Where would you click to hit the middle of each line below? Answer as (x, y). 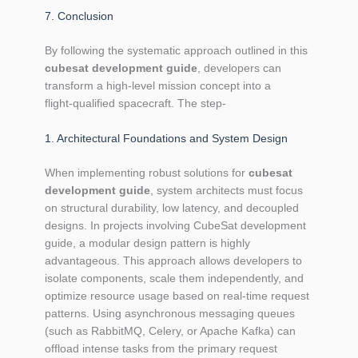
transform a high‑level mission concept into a (158, 85)
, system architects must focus (227, 191)
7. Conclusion (79, 16)
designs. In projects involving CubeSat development (175, 226)
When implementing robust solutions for (147, 173)
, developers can (239, 68)
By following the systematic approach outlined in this (176, 50)
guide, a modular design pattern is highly (147, 243)
